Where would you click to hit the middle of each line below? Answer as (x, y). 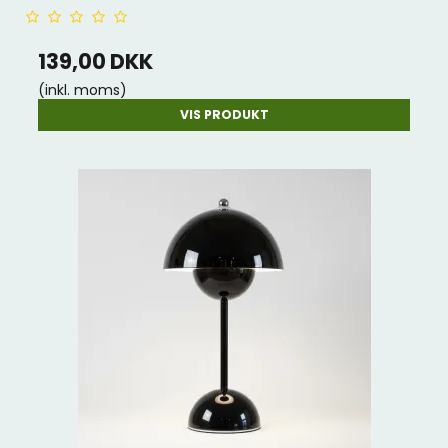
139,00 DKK (96, 61)
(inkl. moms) (83, 90)
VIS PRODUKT (224, 114)
